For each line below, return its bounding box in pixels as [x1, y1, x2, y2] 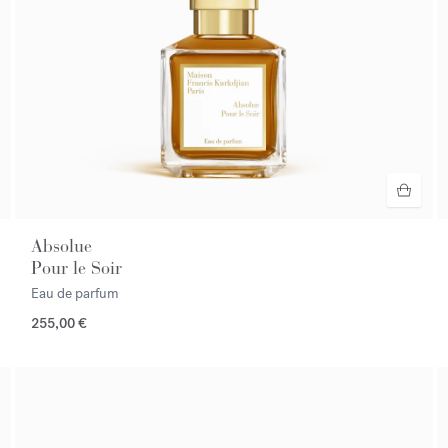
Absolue [31, 234, 93, 257]
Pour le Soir [31, 256, 123, 279]
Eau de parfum [31, 283, 120, 303]
